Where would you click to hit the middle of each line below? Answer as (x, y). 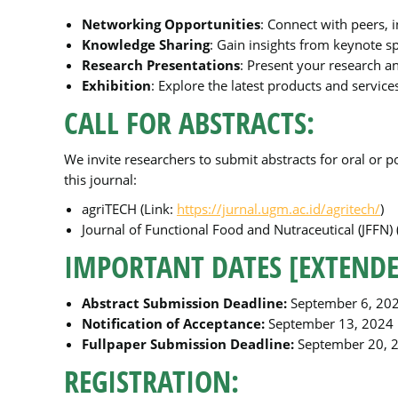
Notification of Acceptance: (173, 323)
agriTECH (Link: (129, 209)
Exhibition (116, 85)
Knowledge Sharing (146, 44)
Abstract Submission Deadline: (184, 303)
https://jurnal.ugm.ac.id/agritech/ (279, 209)
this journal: (100, 179)
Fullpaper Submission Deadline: (188, 344)
